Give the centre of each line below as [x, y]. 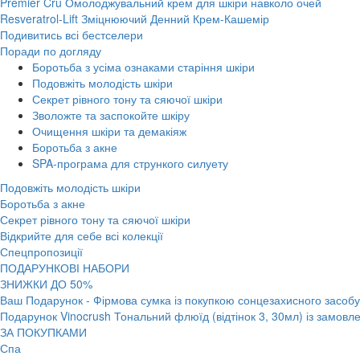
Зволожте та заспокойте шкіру [111, 115]
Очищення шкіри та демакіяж [109, 131]
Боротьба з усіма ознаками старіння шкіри [143, 67]
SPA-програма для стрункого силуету [130, 163]
